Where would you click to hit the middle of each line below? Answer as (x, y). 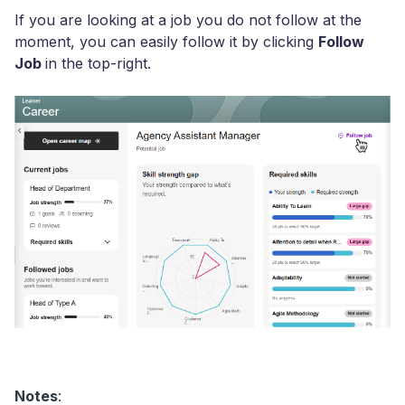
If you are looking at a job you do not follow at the (188, 20)
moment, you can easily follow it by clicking (166, 42)
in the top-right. (98, 64)
